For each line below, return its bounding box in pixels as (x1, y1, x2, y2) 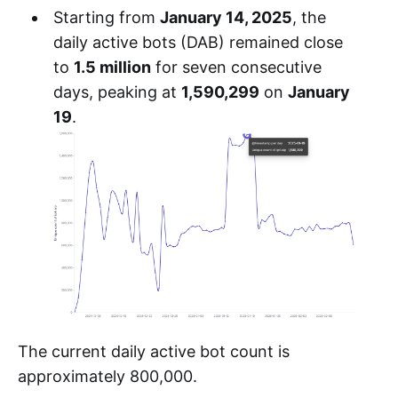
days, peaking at (52, 82, 181, 101)
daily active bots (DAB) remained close (52, 32, 343, 52)
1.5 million (73, 57, 151, 76)
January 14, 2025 (159, 7, 292, 27)
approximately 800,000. (18, 366, 197, 386)
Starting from (52, 7, 160, 27)
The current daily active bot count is (18, 341, 290, 361)
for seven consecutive (150, 57, 322, 76)
